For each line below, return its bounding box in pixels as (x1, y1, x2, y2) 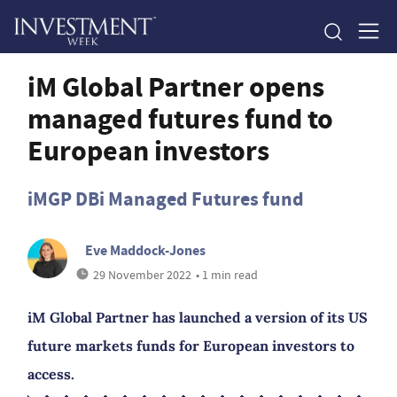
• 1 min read (196, 267, 259, 283)
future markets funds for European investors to (27, 337, 354, 354)
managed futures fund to (27, 99, 333, 138)
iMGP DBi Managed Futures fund (27, 186, 304, 212)
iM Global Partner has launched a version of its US (27, 308, 368, 326)
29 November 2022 (93, 267, 192, 283)
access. (27, 365, 74, 383)
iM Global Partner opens (27, 67, 324, 106)
